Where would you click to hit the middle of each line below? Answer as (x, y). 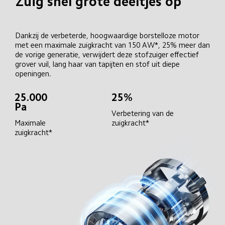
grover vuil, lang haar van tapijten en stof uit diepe (98, 64)
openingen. (33, 73)
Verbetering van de (144, 113)
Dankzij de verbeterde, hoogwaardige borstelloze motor (108, 35)
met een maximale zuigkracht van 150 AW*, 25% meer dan (113, 45)
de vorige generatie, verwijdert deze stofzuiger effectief (108, 54)
